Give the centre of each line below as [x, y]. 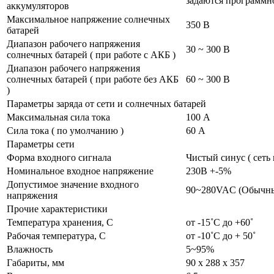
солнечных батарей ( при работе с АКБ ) [91, 55]
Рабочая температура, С [56, 236]
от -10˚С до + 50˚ [221, 236]
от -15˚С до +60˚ [220, 223]
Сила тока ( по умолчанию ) [65, 131]
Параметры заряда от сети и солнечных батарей [106, 104]
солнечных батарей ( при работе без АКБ [93, 80]
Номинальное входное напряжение [80, 171]
